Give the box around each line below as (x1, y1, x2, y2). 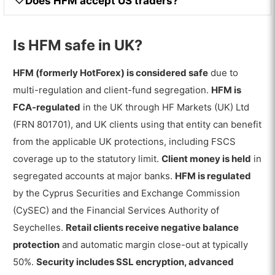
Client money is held (161, 152, 252, 165)
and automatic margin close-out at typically (60, 238, 249, 250)
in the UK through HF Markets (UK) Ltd (80, 101, 250, 113)
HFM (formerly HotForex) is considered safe (13, 66, 209, 79)
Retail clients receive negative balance (66, 221, 239, 233)
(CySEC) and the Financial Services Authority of (13, 204, 220, 216)
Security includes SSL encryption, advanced (36, 255, 234, 268)
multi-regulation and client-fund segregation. (13, 83, 212, 96)
